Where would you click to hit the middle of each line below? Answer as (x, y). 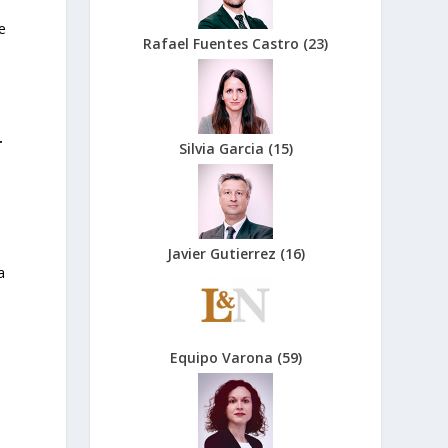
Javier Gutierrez (223, 253)
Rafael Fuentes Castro (223, 44)
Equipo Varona (223, 358)
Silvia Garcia (223, 148)
